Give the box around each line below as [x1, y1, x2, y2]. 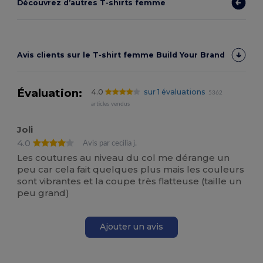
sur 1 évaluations [143, 87, 205, 97]
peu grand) [17, 187, 70, 198]
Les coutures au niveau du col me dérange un [17, 151, 230, 163]
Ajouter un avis [100, 221, 163, 232]
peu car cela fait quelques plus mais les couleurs [17, 163, 245, 175]
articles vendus [91, 101, 130, 107]
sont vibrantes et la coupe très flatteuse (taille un [17, 175, 242, 187]
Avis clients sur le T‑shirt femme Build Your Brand [17, 50, 225, 60]
